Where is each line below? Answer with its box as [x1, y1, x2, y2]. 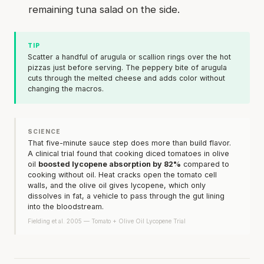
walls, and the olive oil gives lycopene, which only [28, 180, 206, 190]
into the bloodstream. [28, 202, 104, 211]
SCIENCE [28, 127, 61, 135]
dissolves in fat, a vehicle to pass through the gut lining [28, 191, 225, 200]
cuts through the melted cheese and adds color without [28, 73, 225, 82]
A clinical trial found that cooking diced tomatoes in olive [28, 148, 229, 158]
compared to [181, 159, 229, 169]
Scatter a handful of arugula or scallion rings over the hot [28, 52, 231, 61]
